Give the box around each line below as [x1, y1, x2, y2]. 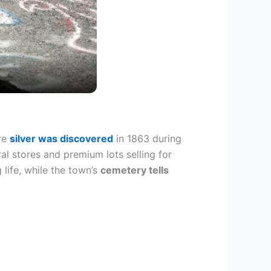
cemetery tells [100, 164, 169, 176]
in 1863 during [113, 132, 181, 145]
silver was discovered [10, 132, 113, 145]
